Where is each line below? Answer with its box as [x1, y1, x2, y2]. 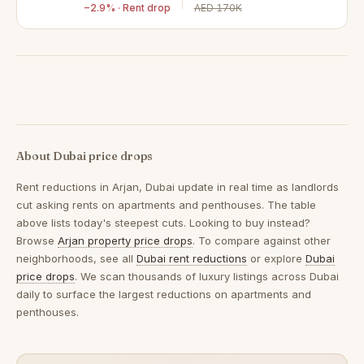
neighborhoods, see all [16, 252, 136, 265]
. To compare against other [193, 234, 331, 247]
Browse [16, 234, 58, 247]
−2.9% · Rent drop [83, 2, 171, 14]
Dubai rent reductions [136, 252, 247, 265]
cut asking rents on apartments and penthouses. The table [16, 198, 316, 211]
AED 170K [193, 2, 242, 14]
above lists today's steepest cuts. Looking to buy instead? [16, 216, 310, 229]
